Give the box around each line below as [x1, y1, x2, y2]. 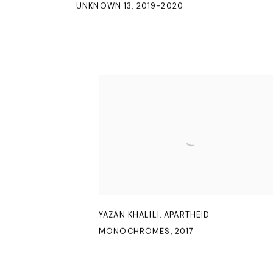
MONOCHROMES [99, 226, 171, 237]
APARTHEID [164, 210, 210, 221]
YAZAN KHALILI [99, 210, 160, 221]
